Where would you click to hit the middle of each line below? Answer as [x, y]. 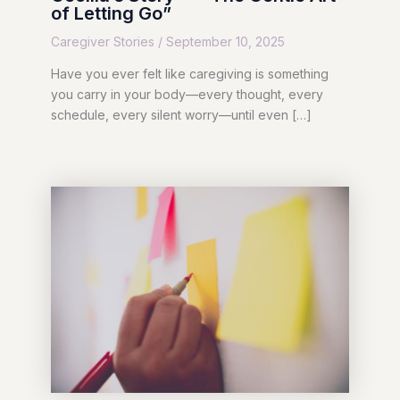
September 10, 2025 [225, 41]
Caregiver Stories [102, 41]
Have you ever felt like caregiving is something [189, 73]
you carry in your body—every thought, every [187, 94]
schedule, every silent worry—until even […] [181, 114]
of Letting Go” [111, 13]
